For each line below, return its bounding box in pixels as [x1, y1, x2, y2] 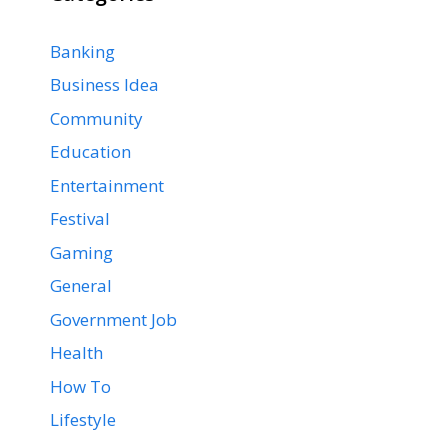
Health [50, 341, 103, 365]
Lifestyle [50, 408, 116, 432]
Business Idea [50, 73, 159, 97]
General [50, 274, 112, 298]
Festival [50, 207, 110, 231]
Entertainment [50, 173, 164, 197]
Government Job [50, 307, 177, 331]
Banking [50, 39, 115, 63]
